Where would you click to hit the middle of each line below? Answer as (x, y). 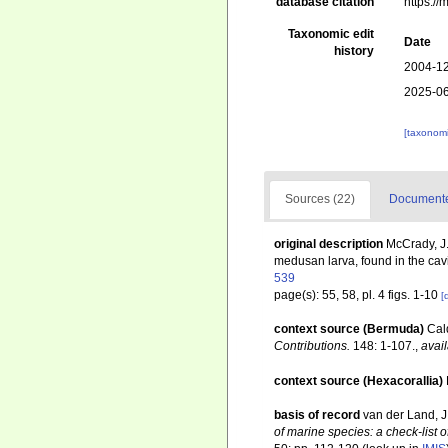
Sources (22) (320, 199)
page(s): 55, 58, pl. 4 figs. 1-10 (357, 295)
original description (328, 244)
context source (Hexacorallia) (358, 381)
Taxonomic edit (331, 34)
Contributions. (312, 346)
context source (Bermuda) (349, 329)
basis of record (317, 415)
